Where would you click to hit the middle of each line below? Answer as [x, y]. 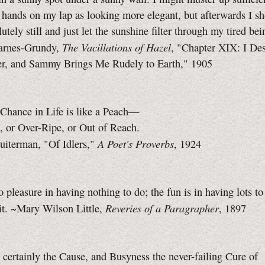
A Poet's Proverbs [136, 144]
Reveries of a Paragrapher [162, 208]
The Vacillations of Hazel [117, 47]
